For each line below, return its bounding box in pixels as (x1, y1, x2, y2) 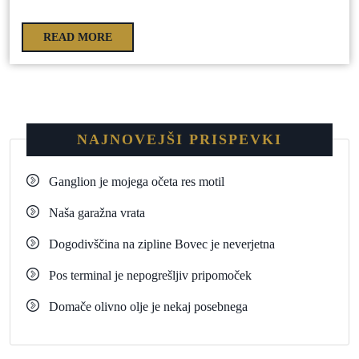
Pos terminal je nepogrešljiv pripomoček (49, 268, 252, 282)
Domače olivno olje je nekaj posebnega (49, 299, 248, 313)
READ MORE (43, 31, 112, 43)
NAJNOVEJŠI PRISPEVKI (77, 131, 282, 147)
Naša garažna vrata (49, 205, 145, 220)
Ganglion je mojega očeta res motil (49, 174, 224, 188)
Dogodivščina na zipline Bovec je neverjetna (49, 236, 275, 251)
